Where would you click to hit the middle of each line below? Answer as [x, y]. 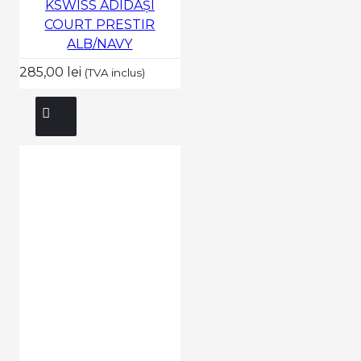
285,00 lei [52, 72]
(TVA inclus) [114, 72]
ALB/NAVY [100, 44]
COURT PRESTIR [100, 24]
